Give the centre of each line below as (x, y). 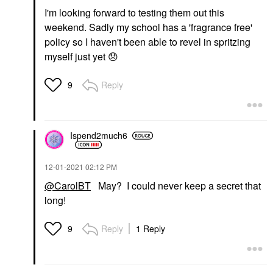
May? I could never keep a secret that (176, 185)
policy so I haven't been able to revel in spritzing (147, 41)
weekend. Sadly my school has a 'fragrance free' (148, 27)
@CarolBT (68, 185)
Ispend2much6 (99, 135)
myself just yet (76, 56)
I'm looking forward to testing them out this (134, 12)
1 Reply (151, 228)
